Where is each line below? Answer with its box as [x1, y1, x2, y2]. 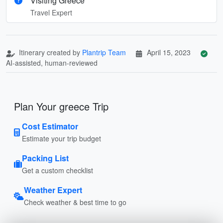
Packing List [22, 152, 69, 164]
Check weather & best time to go [24, 197, 126, 207]
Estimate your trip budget [22, 133, 101, 143]
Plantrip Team [82, 47, 126, 57]
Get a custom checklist [22, 165, 93, 175]
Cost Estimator [22, 120, 78, 132]
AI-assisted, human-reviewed [6, 57, 98, 68]
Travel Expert [30, 7, 72, 17]
